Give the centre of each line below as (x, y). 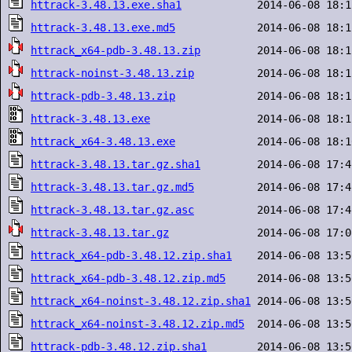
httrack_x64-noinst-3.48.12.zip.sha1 (141, 301)
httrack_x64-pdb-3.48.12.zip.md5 (128, 278)
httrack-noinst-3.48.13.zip (112, 73)
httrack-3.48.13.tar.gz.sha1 (115, 164)
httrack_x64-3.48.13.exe (103, 141)
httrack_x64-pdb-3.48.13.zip (115, 50)
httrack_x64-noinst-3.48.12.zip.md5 (137, 324)
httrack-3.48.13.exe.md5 (103, 27)
